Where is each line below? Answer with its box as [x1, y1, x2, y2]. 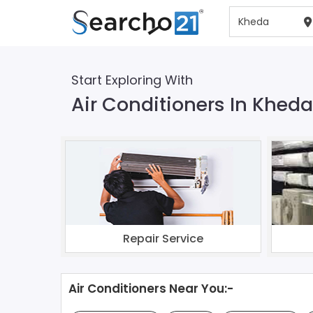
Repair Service [123, 230, 203, 247]
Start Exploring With [71, 71, 193, 89]
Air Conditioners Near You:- [68, 279, 233, 297]
